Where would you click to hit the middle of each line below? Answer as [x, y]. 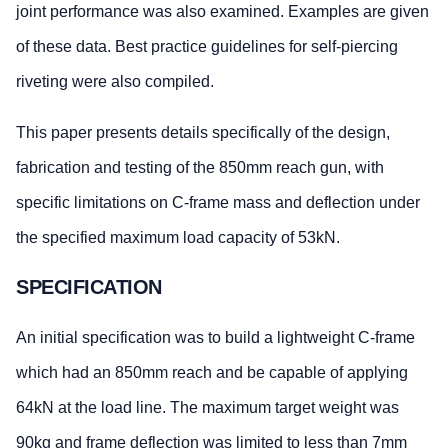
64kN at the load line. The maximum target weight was [207, 407]
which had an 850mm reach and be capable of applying [212, 372]
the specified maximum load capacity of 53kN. [178, 237]
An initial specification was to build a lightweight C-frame [215, 337]
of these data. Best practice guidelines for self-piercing [207, 46]
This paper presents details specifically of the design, [203, 132]
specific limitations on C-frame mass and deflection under [218, 202]
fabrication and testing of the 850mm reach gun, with [200, 167]
